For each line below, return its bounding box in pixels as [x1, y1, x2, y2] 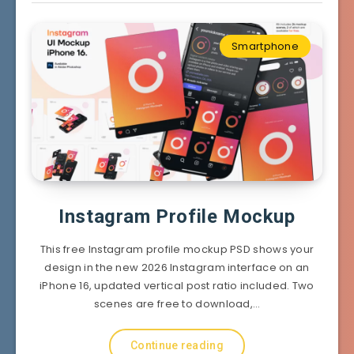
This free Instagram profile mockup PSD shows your [40, 241, 314, 257]
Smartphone [232, 38, 299, 54]
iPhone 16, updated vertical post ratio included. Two [40, 277, 314, 293]
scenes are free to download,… [93, 296, 261, 311]
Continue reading [130, 338, 224, 352]
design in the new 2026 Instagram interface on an [44, 259, 310, 275]
